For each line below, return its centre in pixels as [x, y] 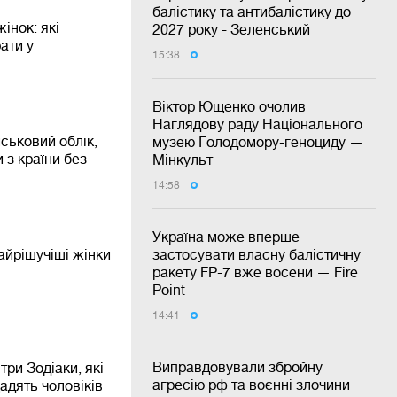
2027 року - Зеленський [231, 29]
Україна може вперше [226, 237]
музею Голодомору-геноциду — [258, 142]
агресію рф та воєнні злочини [251, 385]
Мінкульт [183, 160]
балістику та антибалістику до [252, 12]
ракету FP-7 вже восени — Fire [255, 272]
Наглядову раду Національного [257, 124]
